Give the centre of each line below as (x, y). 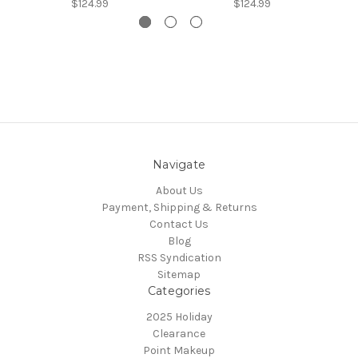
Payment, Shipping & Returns (179, 208)
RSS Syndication (179, 258)
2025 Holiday (179, 317)
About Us (179, 191)
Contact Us (179, 225)
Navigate (179, 165)
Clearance (179, 334)
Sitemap (179, 275)
